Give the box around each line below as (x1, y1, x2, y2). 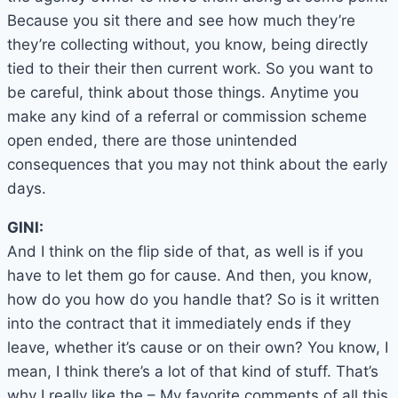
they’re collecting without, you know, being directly (7, 36, 368, 54)
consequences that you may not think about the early (7, 155, 387, 174)
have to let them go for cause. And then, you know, (7, 267, 372, 285)
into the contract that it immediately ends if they (7, 314, 351, 333)
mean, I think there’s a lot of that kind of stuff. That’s (7, 362, 378, 381)
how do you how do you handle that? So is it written (7, 291, 379, 309)
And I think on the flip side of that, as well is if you (7, 243, 363, 261)
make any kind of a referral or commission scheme (7, 107, 367, 126)
